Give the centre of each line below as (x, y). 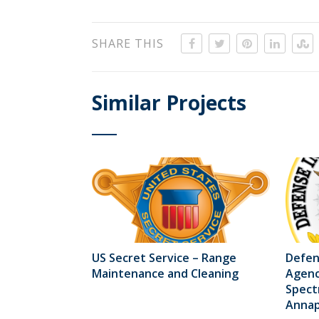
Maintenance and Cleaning (166, 273)
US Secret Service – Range (164, 257)
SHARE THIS (128, 44)
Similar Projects (169, 103)
